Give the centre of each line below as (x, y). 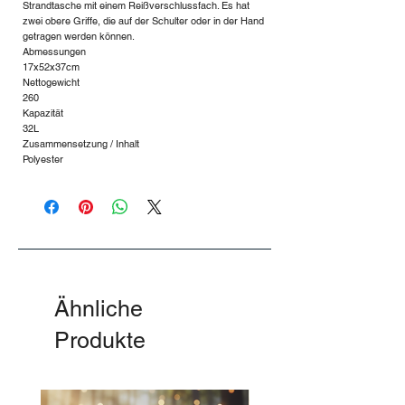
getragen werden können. (79, 37)
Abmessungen (54, 52)
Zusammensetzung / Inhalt (81, 144)
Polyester (43, 160)
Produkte (100, 341)
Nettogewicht (51, 83)
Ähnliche (99, 309)
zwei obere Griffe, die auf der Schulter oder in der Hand (143, 21)
